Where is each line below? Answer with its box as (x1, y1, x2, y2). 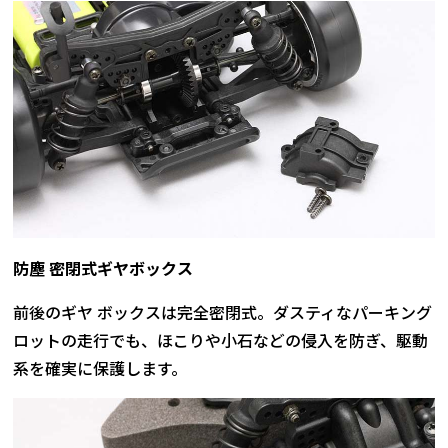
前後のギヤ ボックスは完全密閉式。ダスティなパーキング (13, 299, 433, 324)
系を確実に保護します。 (13, 355, 188, 380)
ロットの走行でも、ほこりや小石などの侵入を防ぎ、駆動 (13, 327, 429, 352)
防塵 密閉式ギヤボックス (13, 255, 194, 280)
